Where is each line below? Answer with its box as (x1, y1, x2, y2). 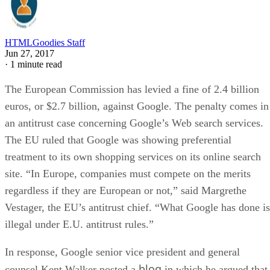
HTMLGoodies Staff (5, 37, 85, 48)
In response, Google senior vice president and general (5, 245, 240, 258)
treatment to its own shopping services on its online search (5, 150, 261, 163)
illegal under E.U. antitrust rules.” (5, 218, 154, 230)
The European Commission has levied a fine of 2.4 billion (5, 83, 259, 95)
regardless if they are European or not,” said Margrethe (5, 184, 246, 196)
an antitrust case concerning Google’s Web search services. (5, 116, 263, 129)
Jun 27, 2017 (5, 48, 54, 58)
